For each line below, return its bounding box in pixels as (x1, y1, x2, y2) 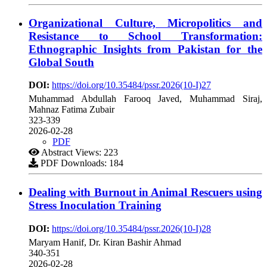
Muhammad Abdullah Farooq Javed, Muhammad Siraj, (29, 94, 262, 104)
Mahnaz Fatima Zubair (29, 104, 114, 115)
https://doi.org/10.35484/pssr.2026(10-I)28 (52, 223, 211, 234)
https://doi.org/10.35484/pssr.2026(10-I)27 (52, 80, 211, 91)
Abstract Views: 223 (39, 147, 118, 158)
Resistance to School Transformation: (29, 29, 262, 42)
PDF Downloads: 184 (38, 158, 123, 169)
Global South (29, 55, 94, 69)
